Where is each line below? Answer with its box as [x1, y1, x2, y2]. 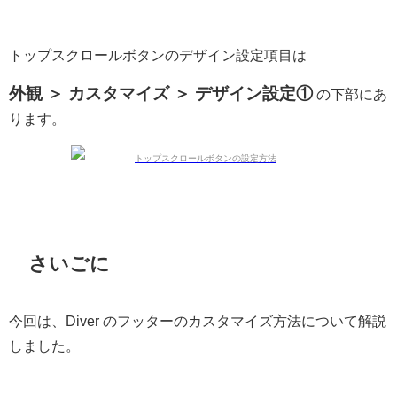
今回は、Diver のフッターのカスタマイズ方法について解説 [9, 313, 386, 328]
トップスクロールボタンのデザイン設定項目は [9, 48, 307, 63]
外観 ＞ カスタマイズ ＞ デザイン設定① [9, 85, 313, 103]
